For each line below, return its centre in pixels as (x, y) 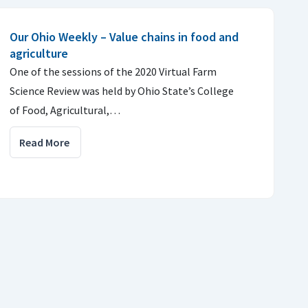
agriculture (39, 53)
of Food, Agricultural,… (65, 110)
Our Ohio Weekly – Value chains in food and (124, 37)
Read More (44, 142)
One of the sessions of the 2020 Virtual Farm (113, 71)
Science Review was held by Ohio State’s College (122, 91)
